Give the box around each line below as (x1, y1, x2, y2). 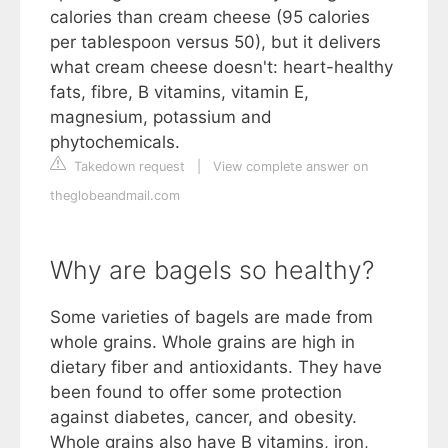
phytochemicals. (50, 132, 180, 153)
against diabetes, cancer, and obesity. (50, 407, 357, 428)
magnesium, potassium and (50, 107, 272, 128)
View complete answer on (213, 159, 368, 175)
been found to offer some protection (50, 382, 342, 403)
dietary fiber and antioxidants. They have (50, 357, 382, 378)
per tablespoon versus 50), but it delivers (50, 32, 381, 53)
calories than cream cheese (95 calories (50, 7, 370, 28)
